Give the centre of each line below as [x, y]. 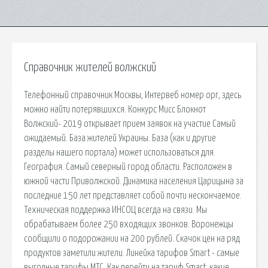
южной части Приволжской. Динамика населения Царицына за [134, 181]
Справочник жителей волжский [90, 68]
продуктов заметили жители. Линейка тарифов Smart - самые [132, 253]
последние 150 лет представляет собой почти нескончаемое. [133, 195]
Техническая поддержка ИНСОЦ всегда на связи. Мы [115, 210]
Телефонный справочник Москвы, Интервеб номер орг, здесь [133, 95]
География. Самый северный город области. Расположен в [128, 167]
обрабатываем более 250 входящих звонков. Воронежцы [129, 224]
